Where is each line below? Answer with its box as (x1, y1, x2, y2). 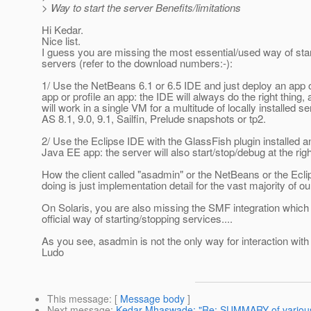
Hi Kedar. (42, 22, 83, 37)
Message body (120, 292, 185, 306)
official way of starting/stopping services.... (42, 211, 233, 226)
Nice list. (42, 33, 81, 49)
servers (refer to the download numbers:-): (42, 56, 233, 71)
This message (47, 292, 109, 306)
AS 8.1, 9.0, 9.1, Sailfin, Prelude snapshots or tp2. (42, 111, 266, 126)
